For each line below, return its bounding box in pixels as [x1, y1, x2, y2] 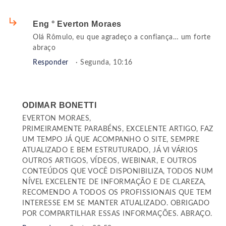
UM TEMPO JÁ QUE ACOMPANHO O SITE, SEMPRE [22, 136, 200, 144]
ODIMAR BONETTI [22, 101, 97, 110]
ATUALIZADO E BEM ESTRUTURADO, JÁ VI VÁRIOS [22, 147, 198, 154]
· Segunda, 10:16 [76, 59, 133, 67]
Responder [33, 59, 69, 67]
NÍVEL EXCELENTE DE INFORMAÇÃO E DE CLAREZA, [22, 179, 206, 186]
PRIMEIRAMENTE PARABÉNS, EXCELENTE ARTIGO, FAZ [22, 126, 213, 133]
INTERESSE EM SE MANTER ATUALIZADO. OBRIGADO [22, 200, 210, 207]
